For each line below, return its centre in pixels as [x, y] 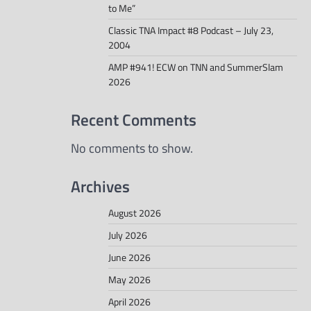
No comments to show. [132, 149]
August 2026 [135, 212]
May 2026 [129, 279]
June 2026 [129, 257]
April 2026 [129, 301]
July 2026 [128, 235]
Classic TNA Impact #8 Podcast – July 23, [191, 31]
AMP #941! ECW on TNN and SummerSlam [196, 67]
